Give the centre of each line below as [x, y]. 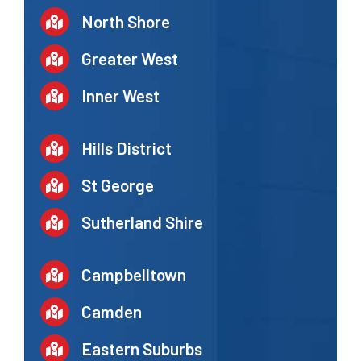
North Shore [125, 22]
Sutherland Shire [142, 222]
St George [117, 185]
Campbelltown [133, 274]
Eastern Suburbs [141, 348]
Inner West [120, 96]
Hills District [126, 147]
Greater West [129, 59]
